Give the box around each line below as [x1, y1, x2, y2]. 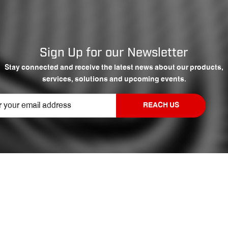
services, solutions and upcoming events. [42, 73, 186, 86]
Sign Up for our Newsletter [40, 45, 188, 61]
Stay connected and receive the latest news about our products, [5, 62, 223, 74]
